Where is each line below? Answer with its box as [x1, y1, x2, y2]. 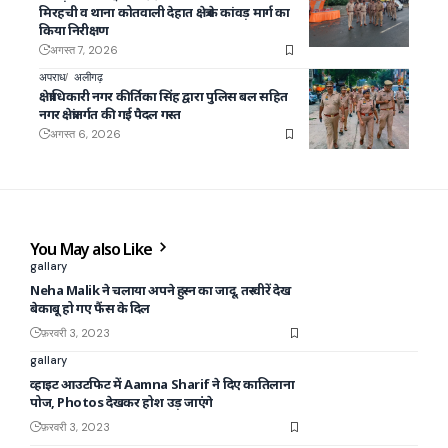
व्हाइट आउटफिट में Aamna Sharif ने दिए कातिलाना [30, 375, 295, 394]
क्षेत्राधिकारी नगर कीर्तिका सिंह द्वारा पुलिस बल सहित [39, 87, 288, 106]
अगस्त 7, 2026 [50, 43, 118, 58]
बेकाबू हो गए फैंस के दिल [30, 299, 150, 318]
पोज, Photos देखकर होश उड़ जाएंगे [30, 393, 213, 412]
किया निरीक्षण [39, 21, 112, 40]
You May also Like [30, 238, 156, 261]
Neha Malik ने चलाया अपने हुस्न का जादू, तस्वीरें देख [30, 281, 291, 300]
